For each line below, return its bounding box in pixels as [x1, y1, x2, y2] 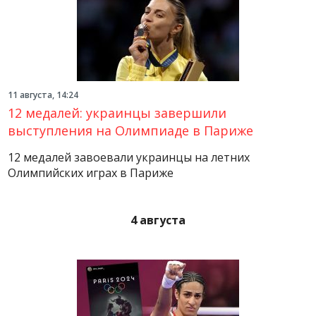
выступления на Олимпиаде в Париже [8, 122, 254, 139]
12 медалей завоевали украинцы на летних [8, 150, 250, 165]
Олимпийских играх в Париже [8, 165, 174, 181]
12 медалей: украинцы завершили [8, 104, 227, 121]
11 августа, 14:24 [8, 89, 79, 101]
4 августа [130, 212, 186, 228]
